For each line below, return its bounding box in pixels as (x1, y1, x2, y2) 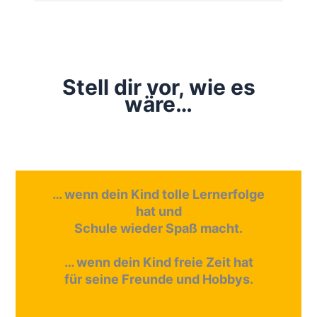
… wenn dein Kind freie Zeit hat (64, 255, 253, 270)
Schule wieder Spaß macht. (74, 221, 243, 236)
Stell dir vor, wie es (62, 74, 255, 100)
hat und (135, 204, 182, 219)
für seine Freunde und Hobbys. (64, 272, 253, 287)
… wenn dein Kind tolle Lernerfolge (52, 187, 265, 202)
